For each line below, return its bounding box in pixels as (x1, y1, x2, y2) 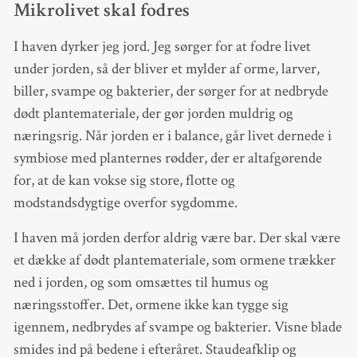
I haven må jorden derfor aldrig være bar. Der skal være (13, 228, 340, 249)
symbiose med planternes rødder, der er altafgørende (13, 148, 322, 169)
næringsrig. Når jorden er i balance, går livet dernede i (13, 126, 331, 147)
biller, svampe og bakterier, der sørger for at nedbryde (13, 81, 328, 102)
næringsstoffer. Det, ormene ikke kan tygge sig (13, 295, 288, 316)
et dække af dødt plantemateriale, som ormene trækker (13, 250, 335, 271)
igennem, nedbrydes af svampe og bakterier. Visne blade (13, 317, 342, 338)
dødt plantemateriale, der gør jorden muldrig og (13, 104, 293, 124)
